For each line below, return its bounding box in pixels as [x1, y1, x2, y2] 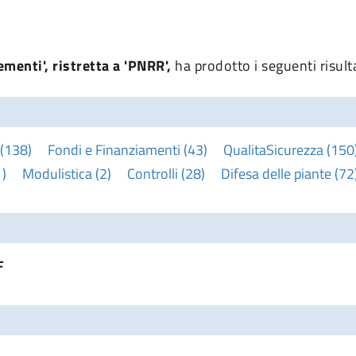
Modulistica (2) [22, 162, 111, 184]
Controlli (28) [127, 162, 205, 184]
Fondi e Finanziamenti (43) [48, 138, 207, 161]
